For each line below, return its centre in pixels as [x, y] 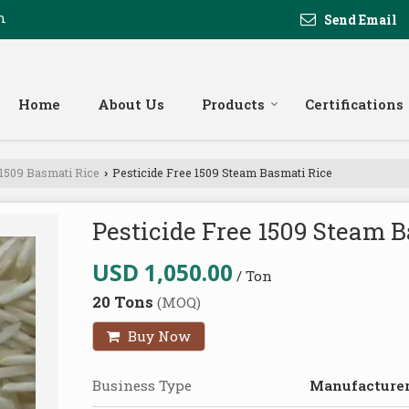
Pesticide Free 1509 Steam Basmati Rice [221, 173]
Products [233, 105]
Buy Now [157, 336]
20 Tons [125, 302]
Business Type [142, 386]
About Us [131, 105]
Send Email [361, 19]
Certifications [354, 105]
